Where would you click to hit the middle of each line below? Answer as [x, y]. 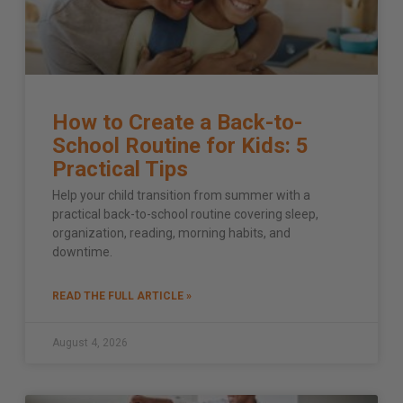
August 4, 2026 [90, 342]
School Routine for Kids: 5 [180, 145]
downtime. [82, 251]
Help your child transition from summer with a [181, 195]
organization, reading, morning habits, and [171, 233]
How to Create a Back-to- [177, 122]
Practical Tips [120, 169]
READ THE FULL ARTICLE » [122, 296]
